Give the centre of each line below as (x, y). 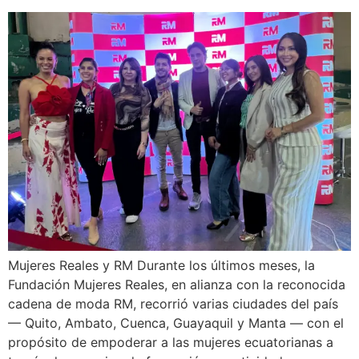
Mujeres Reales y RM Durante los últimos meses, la (161, 266)
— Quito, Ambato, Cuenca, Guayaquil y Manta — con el (176, 323)
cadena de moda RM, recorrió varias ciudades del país (173, 304)
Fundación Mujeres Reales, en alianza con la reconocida (177, 285)
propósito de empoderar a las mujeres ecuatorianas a (171, 343)
